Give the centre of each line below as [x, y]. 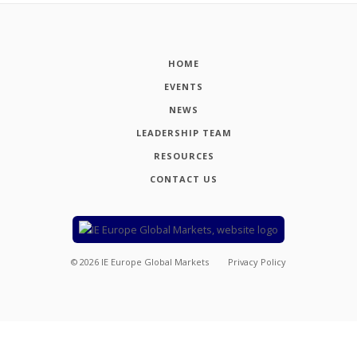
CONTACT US [184, 179]
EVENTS [184, 87]
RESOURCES [184, 156]
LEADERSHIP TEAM [184, 133]
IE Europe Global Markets [155, 261]
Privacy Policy [257, 261]
